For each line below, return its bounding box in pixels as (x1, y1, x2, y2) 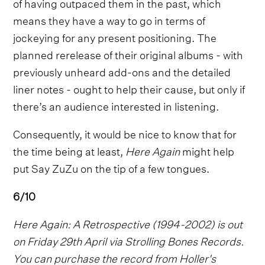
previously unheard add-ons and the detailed (13, 62, 231, 79)
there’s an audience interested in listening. (13, 96, 219, 114)
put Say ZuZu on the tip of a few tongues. (13, 158, 210, 176)
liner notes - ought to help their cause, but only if (13, 79, 245, 96)
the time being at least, (13, 141, 126, 159)
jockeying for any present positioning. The (13, 27, 217, 45)
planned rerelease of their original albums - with (13, 44, 244, 62)
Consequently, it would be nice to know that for (13, 124, 237, 141)
